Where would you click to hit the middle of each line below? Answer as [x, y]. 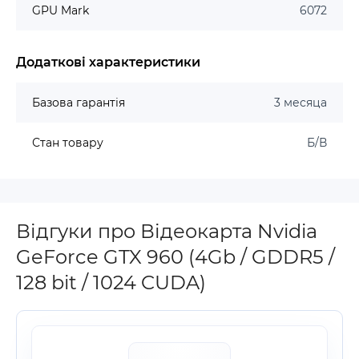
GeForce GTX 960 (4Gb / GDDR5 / [175, 257]
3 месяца [301, 103]
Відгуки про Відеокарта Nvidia [167, 231]
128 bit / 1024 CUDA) [111, 282]
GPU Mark [61, 10]
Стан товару [68, 143]
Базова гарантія [79, 103]
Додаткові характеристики [108, 62]
